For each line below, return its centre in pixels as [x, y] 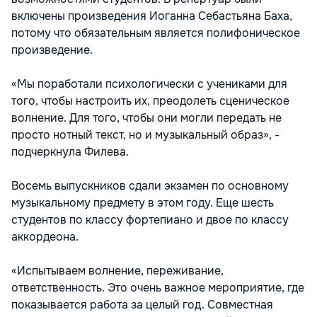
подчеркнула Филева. [70, 152]
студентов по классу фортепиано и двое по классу [150, 220]
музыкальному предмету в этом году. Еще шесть [143, 203]
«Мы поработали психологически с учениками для [149, 84]
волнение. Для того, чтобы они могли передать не [146, 118]
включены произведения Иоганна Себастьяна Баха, [152, 16]
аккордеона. [46, 237]
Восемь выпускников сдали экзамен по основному [150, 186]
